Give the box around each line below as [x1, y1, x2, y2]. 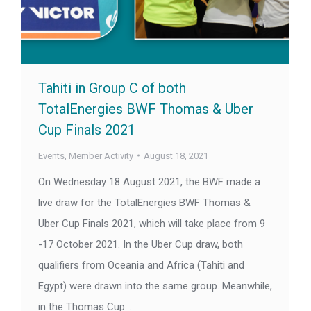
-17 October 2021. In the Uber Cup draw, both [38, 237, 243, 251]
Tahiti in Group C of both [38, 79, 186, 96]
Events [38, 150, 65, 161]
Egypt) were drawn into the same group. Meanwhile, [38, 279, 272, 292]
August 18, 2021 [144, 150, 208, 161]
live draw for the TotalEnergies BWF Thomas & [38, 196, 251, 209]
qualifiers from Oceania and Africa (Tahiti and [38, 258, 244, 271]
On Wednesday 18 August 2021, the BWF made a [38, 175, 260, 188]
